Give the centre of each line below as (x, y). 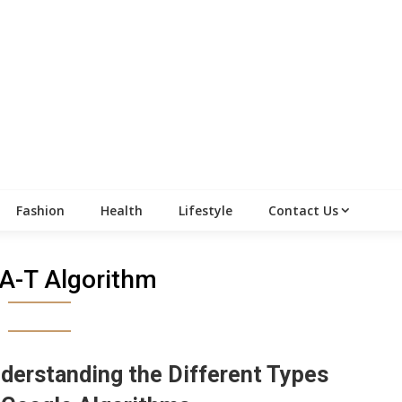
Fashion (40, 211)
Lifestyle (205, 211)
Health (122, 211)
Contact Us (303, 211)
